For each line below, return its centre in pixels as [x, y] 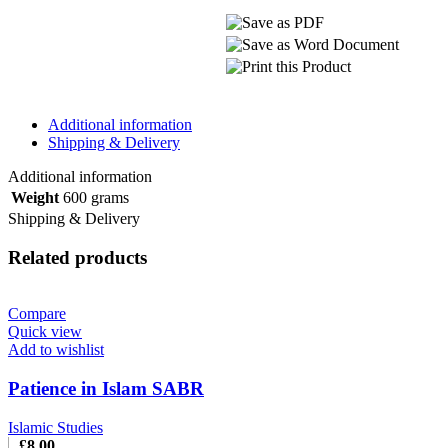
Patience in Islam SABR [106, 389]
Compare [37, 314]
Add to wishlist [56, 350]
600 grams [96, 197]
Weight [35, 197]
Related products [77, 257]
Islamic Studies [55, 427]
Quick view [45, 332]
